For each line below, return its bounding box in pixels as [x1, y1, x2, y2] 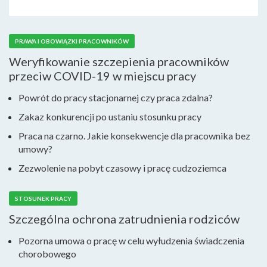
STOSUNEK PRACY [15, 195, 72, 202]
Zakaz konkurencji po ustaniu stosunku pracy [18, 111, 201, 122]
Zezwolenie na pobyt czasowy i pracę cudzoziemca [18, 162, 226, 173]
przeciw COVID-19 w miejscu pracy [9, 69, 196, 83]
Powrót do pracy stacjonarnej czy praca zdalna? [18, 92, 213, 103]
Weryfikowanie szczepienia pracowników [9, 54, 229, 69]
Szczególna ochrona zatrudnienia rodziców [9, 212, 240, 226]
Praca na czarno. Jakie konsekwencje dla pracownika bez [18, 130, 250, 141]
